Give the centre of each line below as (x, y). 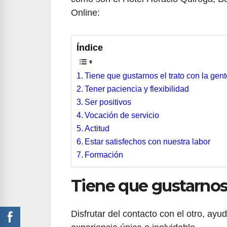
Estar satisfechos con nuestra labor (148, 141)
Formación (104, 155)
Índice (90, 47)
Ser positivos (108, 102)
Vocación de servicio (122, 115)
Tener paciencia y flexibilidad (137, 89)
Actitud (97, 128)
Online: (85, 12)
